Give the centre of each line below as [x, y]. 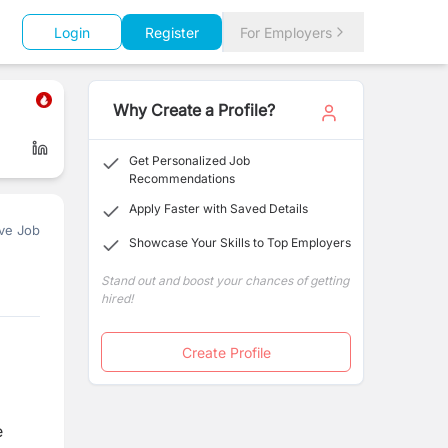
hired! [117, 298]
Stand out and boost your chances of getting [225, 280]
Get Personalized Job [189, 160]
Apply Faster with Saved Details [218, 208]
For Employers [286, 32]
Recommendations [182, 178]
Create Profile [226, 352]
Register [172, 32]
